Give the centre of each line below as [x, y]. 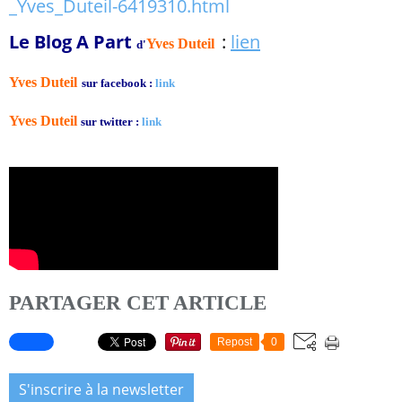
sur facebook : [118, 83]
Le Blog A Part [70, 42]
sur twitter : [111, 122]
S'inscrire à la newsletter [101, 389]
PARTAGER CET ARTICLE [138, 303]
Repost [235, 341]
